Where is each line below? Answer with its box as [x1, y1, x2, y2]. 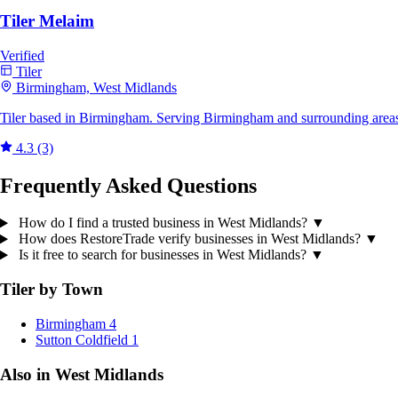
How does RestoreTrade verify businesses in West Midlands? [14, 231, 364, 247]
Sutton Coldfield [36, 331, 128, 347]
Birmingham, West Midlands [16, 79, 177, 95]
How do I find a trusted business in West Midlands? [14, 215, 311, 231]
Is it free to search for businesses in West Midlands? [14, 247, 310, 263]
